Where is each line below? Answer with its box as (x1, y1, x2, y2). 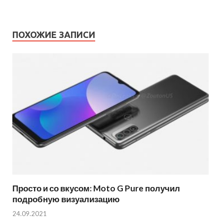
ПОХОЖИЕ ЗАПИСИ (12, 30, 95, 40)
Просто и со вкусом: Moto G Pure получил (12, 183, 180, 194)
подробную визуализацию (12, 194, 120, 205)
